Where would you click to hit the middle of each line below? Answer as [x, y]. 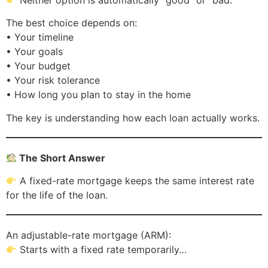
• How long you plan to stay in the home [98, 95]
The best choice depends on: [71, 23]
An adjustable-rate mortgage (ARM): [89, 235]
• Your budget [38, 66]
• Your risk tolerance [53, 80]
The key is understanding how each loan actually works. [133, 118]
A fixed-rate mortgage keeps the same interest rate [136, 181]
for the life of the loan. [57, 195]
